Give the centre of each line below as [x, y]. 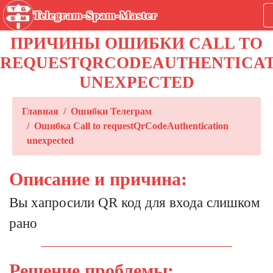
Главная [40, 111]
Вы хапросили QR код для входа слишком [135, 203]
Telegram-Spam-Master [95, 15]
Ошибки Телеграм [111, 111]
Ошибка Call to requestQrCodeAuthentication [131, 126]
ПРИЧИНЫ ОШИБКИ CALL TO [136, 43]
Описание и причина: [98, 179]
